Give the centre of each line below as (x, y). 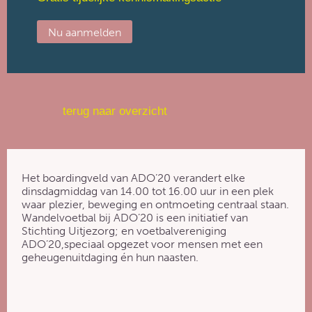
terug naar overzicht (115, 110)
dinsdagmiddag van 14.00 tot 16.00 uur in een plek (148, 191)
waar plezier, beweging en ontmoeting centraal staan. (156, 204)
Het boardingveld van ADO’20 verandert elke (134, 178)
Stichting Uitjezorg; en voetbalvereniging (124, 231)
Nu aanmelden (84, 32)
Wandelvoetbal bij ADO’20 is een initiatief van (135, 217)
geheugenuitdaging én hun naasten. (110, 257)
